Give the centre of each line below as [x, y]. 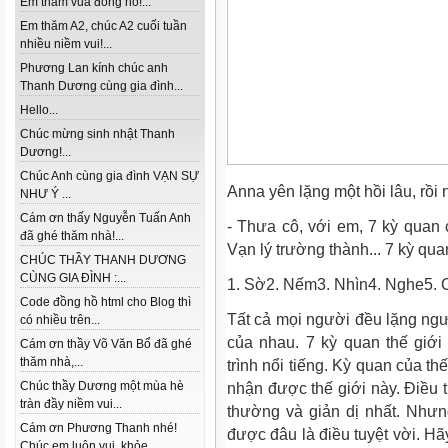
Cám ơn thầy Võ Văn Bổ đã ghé [106, 344]
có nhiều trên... [60, 320]
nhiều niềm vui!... [66, 44]
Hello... [39, 110]
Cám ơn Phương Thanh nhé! [98, 428]
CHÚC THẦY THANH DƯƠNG [103, 260]
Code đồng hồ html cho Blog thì [105, 302]
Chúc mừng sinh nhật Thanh [97, 134]
